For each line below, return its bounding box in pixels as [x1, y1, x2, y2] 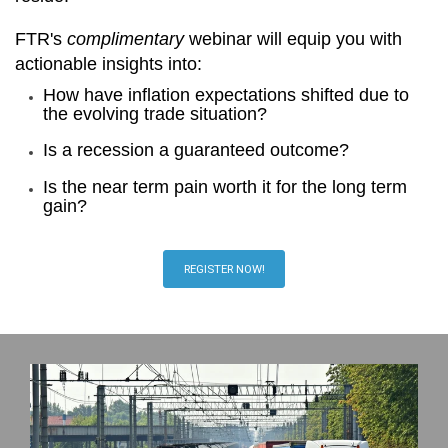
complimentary [67, 28, 184, 49]
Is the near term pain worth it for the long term [43, 176, 407, 197]
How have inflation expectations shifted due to [43, 84, 409, 105]
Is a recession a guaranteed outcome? [43, 140, 349, 161]
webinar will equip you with [184, 28, 402, 49]
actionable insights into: [15, 53, 202, 74]
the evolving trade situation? [43, 103, 267, 124]
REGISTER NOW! [183, 261, 265, 276]
